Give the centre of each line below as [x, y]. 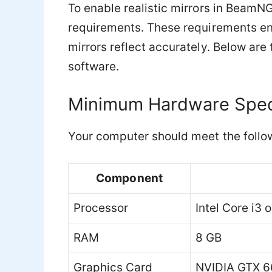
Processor [101, 208]
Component [129, 178]
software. [94, 67]
